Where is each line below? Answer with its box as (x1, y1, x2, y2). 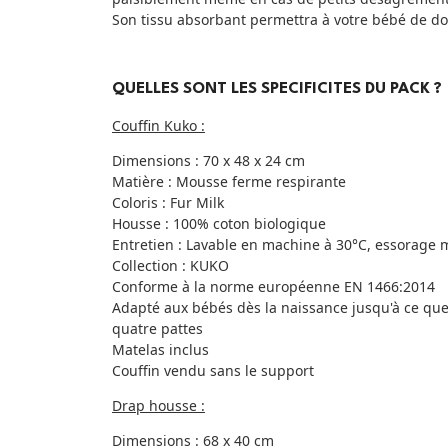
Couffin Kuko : (112, 116, 205, 136)
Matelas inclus (112, 340, 209, 360)
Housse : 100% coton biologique (112, 214, 330, 234)
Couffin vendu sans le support (112, 361, 314, 381)
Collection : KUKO (112, 256, 229, 276)
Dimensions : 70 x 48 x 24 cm (112, 151, 305, 171)
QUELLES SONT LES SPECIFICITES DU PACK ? (112, 80, 442, 97)
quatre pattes (112, 319, 207, 339)
